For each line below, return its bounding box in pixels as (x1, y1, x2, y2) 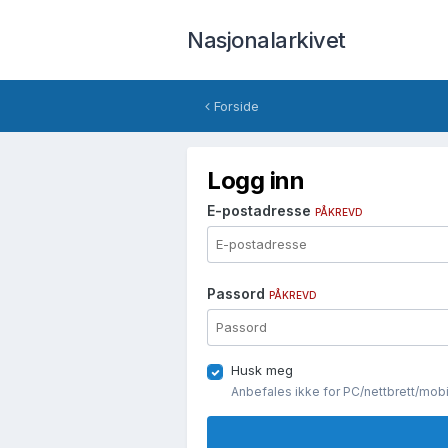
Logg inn (207, 166, 305, 195)
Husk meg (231, 362, 293, 378)
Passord (207, 285, 269, 302)
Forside (210, 98, 259, 114)
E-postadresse (207, 202, 315, 219)
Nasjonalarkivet (187, 27, 346, 53)
